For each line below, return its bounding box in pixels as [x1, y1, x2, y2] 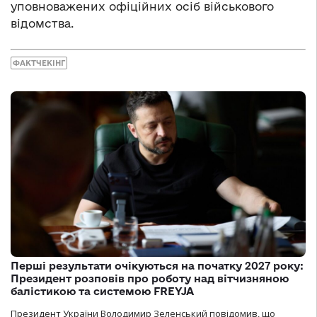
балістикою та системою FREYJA [11, 285, 194, 298]
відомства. [11, 17, 74, 30]
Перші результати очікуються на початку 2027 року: [11, 260, 304, 272]
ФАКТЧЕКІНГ [13, 58, 65, 67]
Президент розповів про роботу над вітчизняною [11, 272, 289, 285]
